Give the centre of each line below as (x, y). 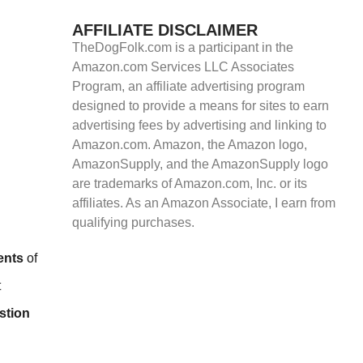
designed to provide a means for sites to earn (200, 106)
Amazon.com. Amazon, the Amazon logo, (189, 145)
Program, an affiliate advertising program (188, 86)
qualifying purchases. (133, 222)
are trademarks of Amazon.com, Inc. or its (189, 184)
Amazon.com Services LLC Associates (183, 67)
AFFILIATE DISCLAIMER (164, 30)
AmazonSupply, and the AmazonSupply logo (200, 164)
